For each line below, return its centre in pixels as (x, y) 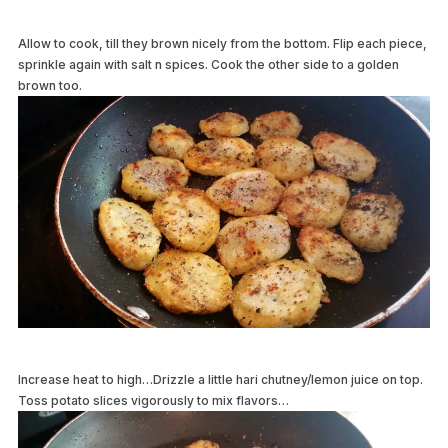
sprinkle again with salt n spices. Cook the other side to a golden (208, 65)
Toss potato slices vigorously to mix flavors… (153, 400)
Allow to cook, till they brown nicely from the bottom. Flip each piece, (222, 44)
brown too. (49, 86)
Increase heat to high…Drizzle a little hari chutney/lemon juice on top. (220, 379)
